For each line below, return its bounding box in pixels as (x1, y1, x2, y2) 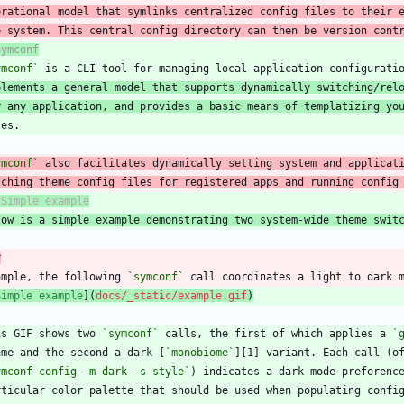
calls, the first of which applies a (159, 326, 392, 340)
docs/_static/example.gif (96, 289, 247, 302)
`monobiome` (165, 345, 234, 359)
